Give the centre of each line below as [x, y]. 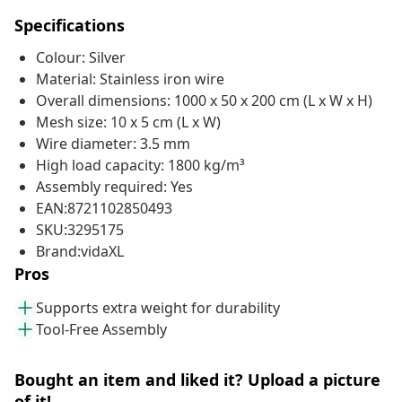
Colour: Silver [81, 58]
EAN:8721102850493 [104, 209]
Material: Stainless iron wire [130, 79]
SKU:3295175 [80, 230]
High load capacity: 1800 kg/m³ [140, 166]
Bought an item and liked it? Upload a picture [197, 380]
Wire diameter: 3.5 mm [113, 144]
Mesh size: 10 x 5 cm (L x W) [128, 122]
